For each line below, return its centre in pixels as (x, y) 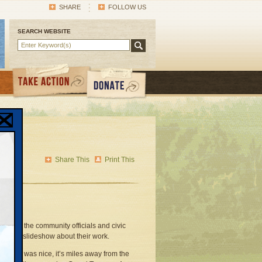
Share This (72, 160)
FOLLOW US (127, 7)
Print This (120, 160)
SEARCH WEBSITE (44, 31)
